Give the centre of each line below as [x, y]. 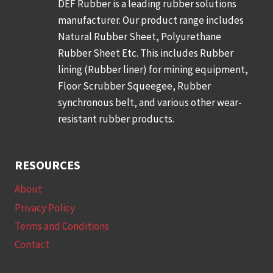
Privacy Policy [45, 207]
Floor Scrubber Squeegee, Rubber [135, 86]
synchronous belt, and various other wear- [150, 102]
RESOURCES [48, 165]
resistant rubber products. [116, 119]
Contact [32, 245]
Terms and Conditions [62, 226]
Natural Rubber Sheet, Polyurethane [141, 36]
